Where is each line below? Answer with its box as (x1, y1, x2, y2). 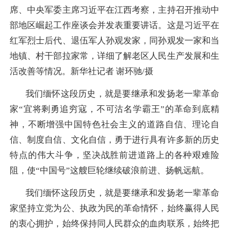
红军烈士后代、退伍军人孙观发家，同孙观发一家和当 (10, 35, 219, 45)
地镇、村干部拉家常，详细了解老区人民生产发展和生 (10, 51, 219, 61)
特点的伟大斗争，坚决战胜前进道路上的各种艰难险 (10, 150, 219, 161)
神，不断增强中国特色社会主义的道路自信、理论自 (10, 120, 219, 130)
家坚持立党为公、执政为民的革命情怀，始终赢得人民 (10, 203, 219, 214)
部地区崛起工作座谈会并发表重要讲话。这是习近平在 (10, 20, 219, 30)
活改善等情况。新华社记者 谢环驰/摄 (10, 66, 153, 76)
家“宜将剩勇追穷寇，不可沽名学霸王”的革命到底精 (10, 104, 219, 114)
